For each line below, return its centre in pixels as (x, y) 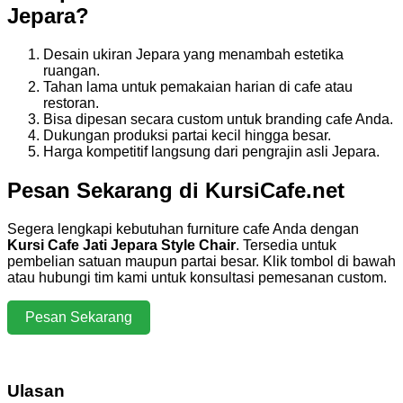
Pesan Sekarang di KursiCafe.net (176, 190)
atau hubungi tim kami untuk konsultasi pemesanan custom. (197, 277)
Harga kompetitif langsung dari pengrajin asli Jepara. (211, 151)
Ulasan (36, 391)
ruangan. (72, 70)
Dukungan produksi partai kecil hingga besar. (187, 135)
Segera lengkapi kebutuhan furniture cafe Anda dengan (183, 228)
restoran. (71, 103)
